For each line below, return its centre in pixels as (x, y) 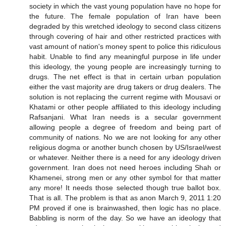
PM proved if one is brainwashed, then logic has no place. (125, 208)
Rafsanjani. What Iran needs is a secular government (125, 117)
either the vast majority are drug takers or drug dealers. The (125, 87)
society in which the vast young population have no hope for (125, 6)
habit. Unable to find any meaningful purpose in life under (125, 57)
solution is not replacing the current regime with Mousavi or (125, 97)
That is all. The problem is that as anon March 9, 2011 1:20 (125, 198)
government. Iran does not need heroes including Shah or (125, 168)
